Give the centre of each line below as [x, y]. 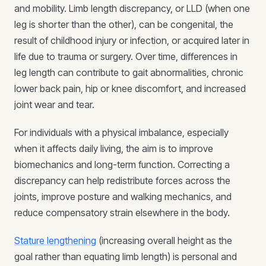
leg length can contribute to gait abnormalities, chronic [129, 72]
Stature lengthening [55, 240]
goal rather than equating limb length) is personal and [126, 256]
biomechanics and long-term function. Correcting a [122, 164]
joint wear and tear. [54, 104]
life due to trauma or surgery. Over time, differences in [126, 56]
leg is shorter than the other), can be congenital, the [124, 24]
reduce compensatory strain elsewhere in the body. [122, 213]
